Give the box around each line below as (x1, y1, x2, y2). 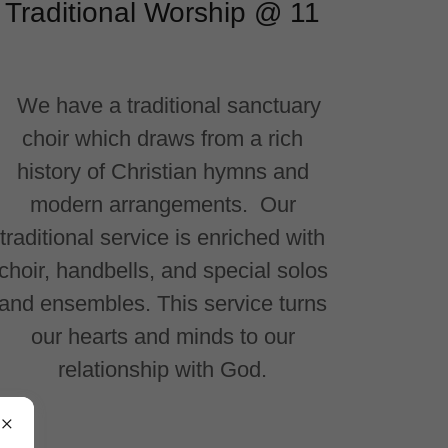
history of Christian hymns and (16, 158, 309, 184)
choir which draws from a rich (22, 125, 304, 151)
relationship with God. (58, 356, 268, 382)
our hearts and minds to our (30, 323, 295, 349)
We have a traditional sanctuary (4, 92, 321, 118)
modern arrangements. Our (29, 191, 296, 217)
